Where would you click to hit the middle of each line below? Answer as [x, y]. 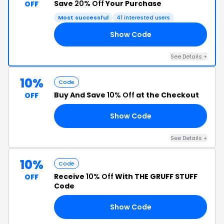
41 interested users [143, 17]
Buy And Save [80, 95]
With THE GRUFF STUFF [155, 176]
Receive [70, 176]
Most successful [83, 17]
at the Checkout [167, 95]
